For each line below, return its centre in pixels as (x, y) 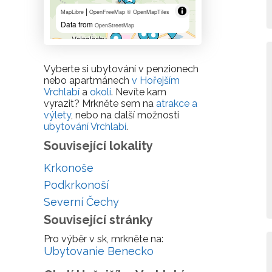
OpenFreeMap (107, 12)
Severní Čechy (81, 202)
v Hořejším (156, 80)
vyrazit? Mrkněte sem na (100, 104)
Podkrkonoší (76, 185)
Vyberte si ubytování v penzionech (121, 69)
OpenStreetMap (114, 25)
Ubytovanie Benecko (99, 251)
